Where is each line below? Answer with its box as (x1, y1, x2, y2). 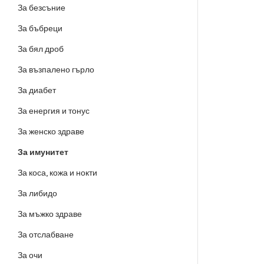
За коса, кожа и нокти (18, 168, 97, 178)
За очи (18, 250, 42, 260)
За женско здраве (18, 127, 84, 137)
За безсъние (18, 3, 65, 13)
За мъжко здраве (18, 209, 82, 219)
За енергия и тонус (18, 106, 90, 116)
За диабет (18, 85, 56, 95)
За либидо (18, 189, 57, 199)
